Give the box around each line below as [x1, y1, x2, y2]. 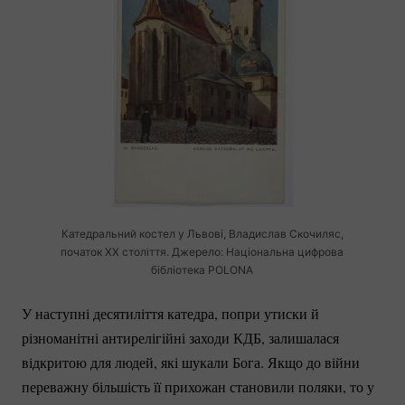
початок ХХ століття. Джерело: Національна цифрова [61, 245, 344, 259]
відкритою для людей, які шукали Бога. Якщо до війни [22, 353, 360, 372]
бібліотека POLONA [151, 263, 254, 278]
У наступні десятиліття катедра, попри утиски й [22, 304, 319, 324]
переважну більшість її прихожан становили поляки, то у [22, 377, 374, 397]
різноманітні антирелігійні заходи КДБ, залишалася [22, 328, 339, 348]
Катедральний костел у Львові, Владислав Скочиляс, [61, 227, 344, 241]
